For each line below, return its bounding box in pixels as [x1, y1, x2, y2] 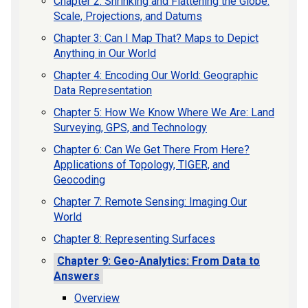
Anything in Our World [54, 47, 156, 60]
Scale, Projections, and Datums [54, 10, 202, 23]
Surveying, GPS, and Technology [54, 121, 207, 135]
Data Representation [54, 84, 152, 98]
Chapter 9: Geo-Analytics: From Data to [57, 254, 260, 268]
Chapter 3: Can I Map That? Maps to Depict [54, 32, 258, 45]
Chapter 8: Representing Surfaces [54, 232, 215, 246]
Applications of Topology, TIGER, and [54, 158, 230, 172]
